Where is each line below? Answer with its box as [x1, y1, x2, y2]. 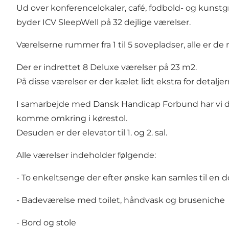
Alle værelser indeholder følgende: [16, 150, 156, 161]
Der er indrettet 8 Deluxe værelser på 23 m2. [16, 62, 197, 73]
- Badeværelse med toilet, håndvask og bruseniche [16, 195, 225, 205]
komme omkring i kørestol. [16, 113, 127, 124]
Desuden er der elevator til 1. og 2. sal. [16, 128, 167, 138]
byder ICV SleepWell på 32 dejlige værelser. [16, 17, 191, 28]
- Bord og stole [16, 218, 76, 228]
